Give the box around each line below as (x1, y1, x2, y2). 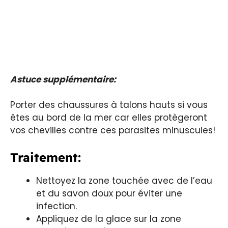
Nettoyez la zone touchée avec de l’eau (36, 174, 212, 187)
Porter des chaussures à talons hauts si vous (10, 99, 208, 111)
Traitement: (10, 149, 81, 165)
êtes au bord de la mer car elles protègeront (10, 111, 207, 124)
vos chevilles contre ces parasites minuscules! (10, 124, 215, 137)
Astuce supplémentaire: (10, 73, 116, 85)
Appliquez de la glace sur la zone (36, 212, 181, 225)
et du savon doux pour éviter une (36, 187, 182, 199)
